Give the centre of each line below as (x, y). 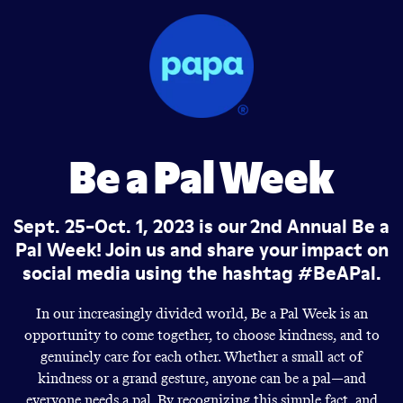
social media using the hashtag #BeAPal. (201, 273)
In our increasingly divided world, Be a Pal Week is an (201, 314)
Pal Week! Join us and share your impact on (201, 250)
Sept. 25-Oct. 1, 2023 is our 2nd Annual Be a (201, 227)
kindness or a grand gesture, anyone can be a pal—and (201, 379)
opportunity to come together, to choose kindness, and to (201, 336)
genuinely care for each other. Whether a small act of (201, 357)
